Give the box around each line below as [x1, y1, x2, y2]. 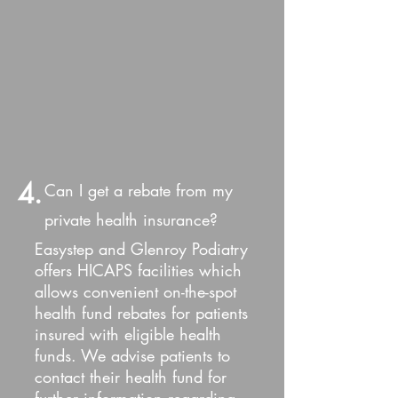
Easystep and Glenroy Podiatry [35, 238, 248, 259]
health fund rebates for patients [35, 302, 248, 323]
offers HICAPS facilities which [35, 259, 242, 281]
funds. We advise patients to [35, 345, 230, 366]
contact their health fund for [35, 366, 227, 387]
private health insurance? [44, 209, 218, 230]
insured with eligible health [35, 323, 221, 345]
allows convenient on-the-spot [35, 281, 236, 302]
